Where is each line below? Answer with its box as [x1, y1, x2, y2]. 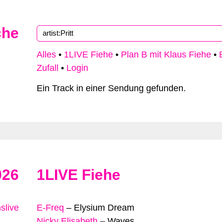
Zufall [37, 63, 58, 73]
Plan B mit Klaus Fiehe [121, 50, 211, 60]
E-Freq [37, 202, 64, 213]
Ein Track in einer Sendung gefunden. [37, 83, 186, 93]
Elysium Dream [74, 202, 134, 213]
